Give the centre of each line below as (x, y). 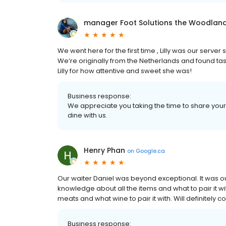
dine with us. (88, 115)
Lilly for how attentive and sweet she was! (125, 71)
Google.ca (150, 151)
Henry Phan (104, 150)
